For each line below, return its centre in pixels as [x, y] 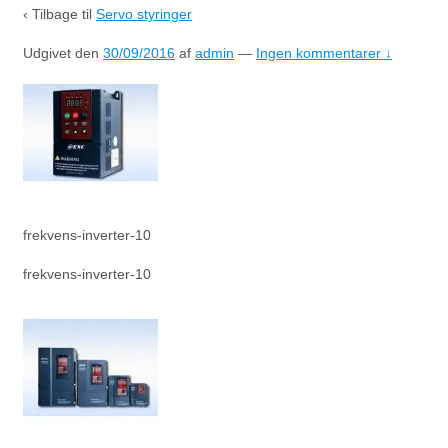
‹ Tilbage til [59, 13]
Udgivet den [63, 52]
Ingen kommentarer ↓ [324, 52]
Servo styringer [144, 13]
